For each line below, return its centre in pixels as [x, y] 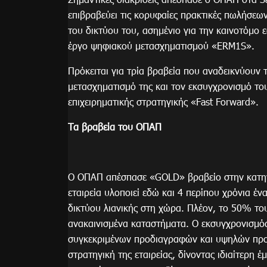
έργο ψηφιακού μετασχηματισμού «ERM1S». [161, 46]
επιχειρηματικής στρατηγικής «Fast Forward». [163, 102]
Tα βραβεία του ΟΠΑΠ [115, 127]
